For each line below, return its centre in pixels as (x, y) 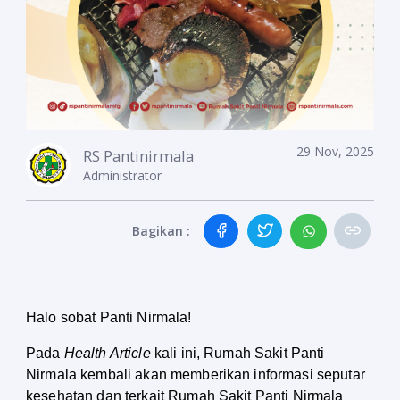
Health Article (107, 354)
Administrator (122, 175)
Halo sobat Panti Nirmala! (109, 318)
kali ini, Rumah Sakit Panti (237, 354)
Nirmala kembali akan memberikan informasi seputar (196, 375)
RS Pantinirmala (138, 156)
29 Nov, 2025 (335, 151)
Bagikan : (161, 231)
